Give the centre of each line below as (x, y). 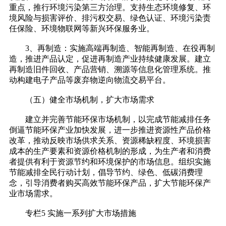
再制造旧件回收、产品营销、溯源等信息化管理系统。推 (110, 70)
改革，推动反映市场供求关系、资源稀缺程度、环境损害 (110, 141)
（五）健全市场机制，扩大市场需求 (82, 100)
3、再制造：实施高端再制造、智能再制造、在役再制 (112, 48)
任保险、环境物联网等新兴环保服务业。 (82, 29)
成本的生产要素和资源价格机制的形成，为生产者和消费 (110, 151)
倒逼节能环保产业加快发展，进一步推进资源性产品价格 (110, 130)
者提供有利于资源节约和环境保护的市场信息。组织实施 (110, 162)
